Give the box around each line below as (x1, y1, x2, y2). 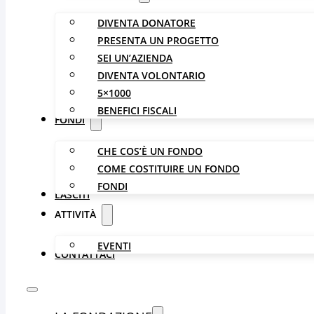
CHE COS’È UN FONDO (97, 144, 203, 158)
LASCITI (55, 189, 90, 201)
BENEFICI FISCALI (97, 104, 177, 117)
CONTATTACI (55, 248, 115, 261)
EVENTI (97, 239, 131, 252)
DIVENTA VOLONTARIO (97, 69, 205, 82)
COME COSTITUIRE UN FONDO (97, 162, 240, 175)
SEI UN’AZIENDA (97, 51, 172, 64)
